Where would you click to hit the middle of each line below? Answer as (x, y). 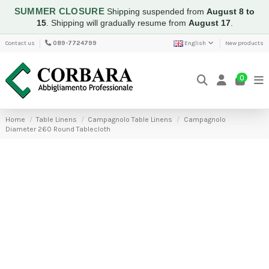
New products (244, 43)
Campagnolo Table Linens (130, 119)
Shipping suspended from (157, 11)
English (195, 43)
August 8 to (231, 11)
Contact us (20, 43)
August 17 (209, 23)
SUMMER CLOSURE (61, 11)
